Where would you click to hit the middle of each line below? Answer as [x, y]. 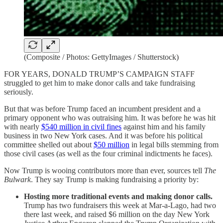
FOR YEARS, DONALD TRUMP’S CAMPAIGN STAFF [99, 74]
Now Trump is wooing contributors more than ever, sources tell [104, 170]
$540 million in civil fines [81, 127]
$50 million [111, 145]
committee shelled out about [49, 145]
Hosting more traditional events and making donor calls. [118, 196]
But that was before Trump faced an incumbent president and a [102, 109]
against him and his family [164, 127]
